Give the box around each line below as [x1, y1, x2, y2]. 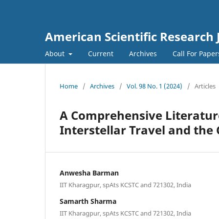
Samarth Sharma [60, 196, 116, 206]
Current [88, 48, 113, 58]
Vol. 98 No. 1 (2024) [127, 81, 182, 90]
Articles [195, 81, 216, 90]
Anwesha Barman [60, 168, 119, 177]
